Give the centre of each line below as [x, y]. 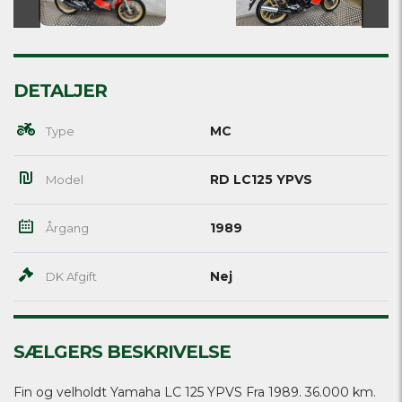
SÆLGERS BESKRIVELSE [122, 351]
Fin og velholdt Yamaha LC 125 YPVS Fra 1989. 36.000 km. [195, 392]
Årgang [66, 227]
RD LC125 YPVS [261, 179]
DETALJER [60, 90]
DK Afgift [70, 276]
